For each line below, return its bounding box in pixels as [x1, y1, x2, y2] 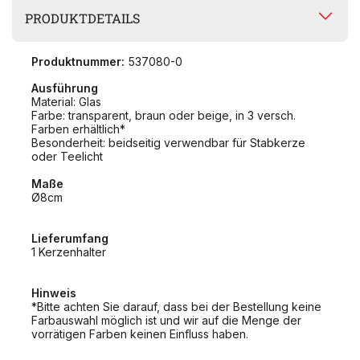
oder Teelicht [31, 149, 103, 164]
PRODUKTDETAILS [25, 9, 141, 27]
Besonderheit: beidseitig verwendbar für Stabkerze [31, 136, 305, 150]
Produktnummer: [31, 55, 125, 69]
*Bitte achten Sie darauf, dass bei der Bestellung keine [31, 300, 321, 314]
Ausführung [31, 81, 98, 96]
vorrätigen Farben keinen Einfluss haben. [31, 327, 248, 342]
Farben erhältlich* [31, 122, 125, 137]
